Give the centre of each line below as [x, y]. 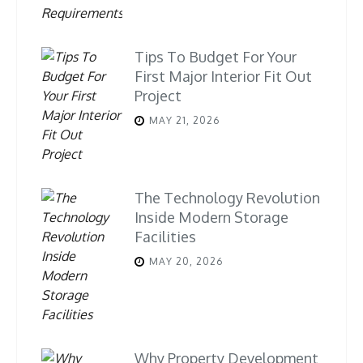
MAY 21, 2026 [184, 121]
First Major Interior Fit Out [223, 77]
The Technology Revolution [227, 198]
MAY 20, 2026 [186, 262]
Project [158, 96]
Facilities [165, 237]
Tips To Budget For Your [216, 57]
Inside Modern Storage [211, 218]
